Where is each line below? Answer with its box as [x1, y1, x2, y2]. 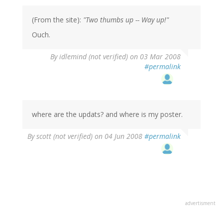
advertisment [185, 200, 216, 207]
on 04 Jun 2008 [93, 131, 144, 141]
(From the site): [32, 15, 83, 25]
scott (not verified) [36, 131, 93, 141]
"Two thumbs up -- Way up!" [83, 15, 169, 25]
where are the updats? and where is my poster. [32, 110, 183, 119]
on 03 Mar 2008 [128, 52, 181, 62]
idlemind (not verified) [59, 52, 128, 62]
